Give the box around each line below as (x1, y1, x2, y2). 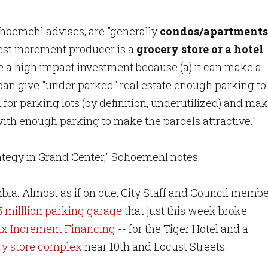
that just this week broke (122, 203, 247, 218)
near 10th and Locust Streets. (82, 239, 227, 254)
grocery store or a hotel (136, 42, 263, 56)
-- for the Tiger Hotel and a (115, 221, 248, 236)
